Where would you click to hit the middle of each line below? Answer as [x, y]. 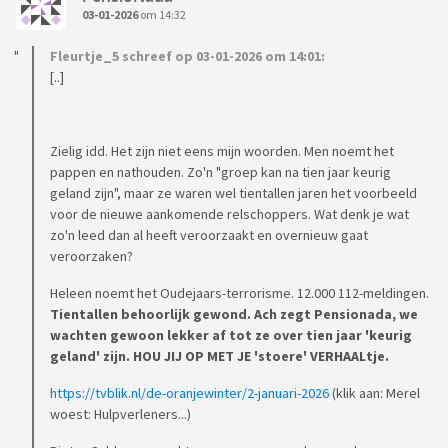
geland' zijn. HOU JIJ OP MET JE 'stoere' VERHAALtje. [219, 356]
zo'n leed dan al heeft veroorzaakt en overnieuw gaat [209, 235]
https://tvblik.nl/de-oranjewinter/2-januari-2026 [189, 393]
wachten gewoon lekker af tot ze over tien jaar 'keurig [231, 335]
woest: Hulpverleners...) [120, 414]
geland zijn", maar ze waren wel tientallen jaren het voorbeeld [233, 193]
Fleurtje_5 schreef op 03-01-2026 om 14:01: [187, 56]
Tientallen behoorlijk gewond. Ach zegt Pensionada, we [234, 314]
